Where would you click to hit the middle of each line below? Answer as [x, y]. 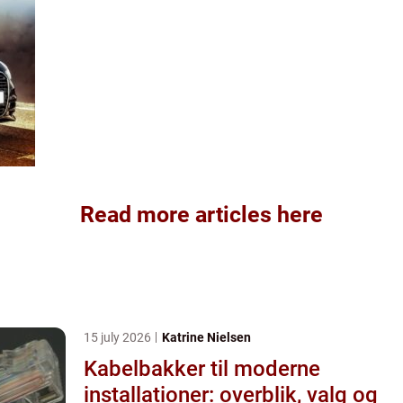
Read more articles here [201, 214]
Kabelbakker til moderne [202, 368]
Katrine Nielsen [206, 337]
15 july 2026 [119, 337]
